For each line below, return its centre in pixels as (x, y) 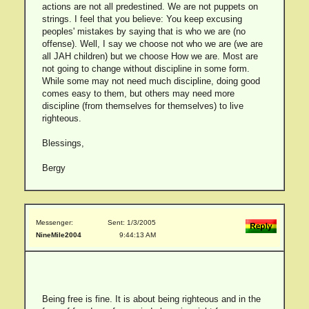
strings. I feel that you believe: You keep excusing (142, 19)
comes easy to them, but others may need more (138, 93)
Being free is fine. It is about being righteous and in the (151, 299)
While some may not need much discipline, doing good (151, 81)
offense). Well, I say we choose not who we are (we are (152, 44)
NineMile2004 (59, 235)
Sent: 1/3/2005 (132, 222)
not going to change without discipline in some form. (146, 69)
